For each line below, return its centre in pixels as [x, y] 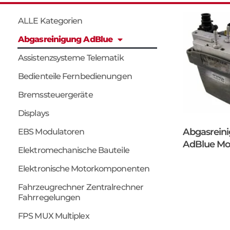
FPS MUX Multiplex [54, 216]
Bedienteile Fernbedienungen [75, 76]
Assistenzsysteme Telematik [71, 58]
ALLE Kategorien [50, 21]
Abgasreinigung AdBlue [65, 39]
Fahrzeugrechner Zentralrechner [81, 187]
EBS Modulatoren [51, 132]
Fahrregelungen [49, 197]
